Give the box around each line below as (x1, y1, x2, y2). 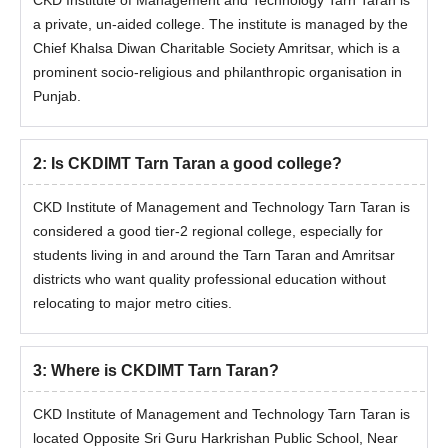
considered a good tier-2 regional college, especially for (33, 223, 383, 239)
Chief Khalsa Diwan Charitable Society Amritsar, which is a (33, 40, 400, 56)
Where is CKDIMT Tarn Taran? (51, 362, 279, 379)
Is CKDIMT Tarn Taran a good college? (51, 155, 342, 172)
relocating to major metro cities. (33, 295, 232, 311)
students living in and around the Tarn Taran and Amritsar (33, 247, 395, 263)
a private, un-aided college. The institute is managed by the (33, 16, 408, 32)
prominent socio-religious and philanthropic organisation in (33, 64, 402, 80)
